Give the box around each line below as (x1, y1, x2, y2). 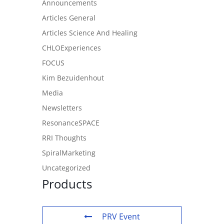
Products (42, 175, 92, 192)
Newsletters (42, 102, 82, 112)
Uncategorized (42, 162, 90, 172)
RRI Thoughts (42, 132, 86, 142)
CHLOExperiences (42, 42, 101, 52)
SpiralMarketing (42, 147, 95, 157)
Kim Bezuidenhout (42, 72, 104, 82)
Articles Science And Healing (42, 27, 137, 37)
